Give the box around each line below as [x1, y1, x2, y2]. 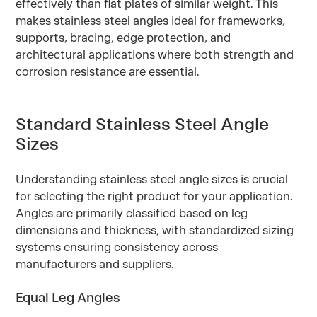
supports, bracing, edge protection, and [16, 30, 231, 45]
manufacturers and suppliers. [16, 257, 174, 272]
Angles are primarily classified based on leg [16, 206, 248, 221]
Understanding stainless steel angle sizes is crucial [16, 172, 289, 187]
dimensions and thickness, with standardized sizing [16, 223, 294, 238]
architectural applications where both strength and [16, 47, 294, 62]
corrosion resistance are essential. [16, 64, 200, 79]
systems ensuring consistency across [16, 240, 219, 255]
